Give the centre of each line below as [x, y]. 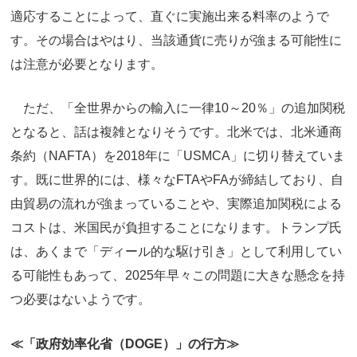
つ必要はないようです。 [80, 300]
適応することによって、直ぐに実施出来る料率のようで [170, 16]
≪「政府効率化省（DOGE [86, 343]
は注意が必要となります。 [87, 64]
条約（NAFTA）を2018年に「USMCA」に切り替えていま [178, 156]
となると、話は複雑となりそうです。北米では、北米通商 [176, 132]
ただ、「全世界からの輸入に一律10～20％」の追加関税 [178, 108]
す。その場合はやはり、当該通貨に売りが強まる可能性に [176, 40]
